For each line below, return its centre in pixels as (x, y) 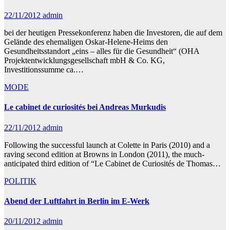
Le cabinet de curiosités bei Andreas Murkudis (85, 107)
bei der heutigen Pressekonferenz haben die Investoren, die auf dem (113, 33)
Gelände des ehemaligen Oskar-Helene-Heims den (86, 42)
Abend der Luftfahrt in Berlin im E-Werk (77, 201)
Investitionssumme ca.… (44, 70)
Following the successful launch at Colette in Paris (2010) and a (107, 145)
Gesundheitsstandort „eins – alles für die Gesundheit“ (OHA (102, 51)
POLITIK (20, 181)
